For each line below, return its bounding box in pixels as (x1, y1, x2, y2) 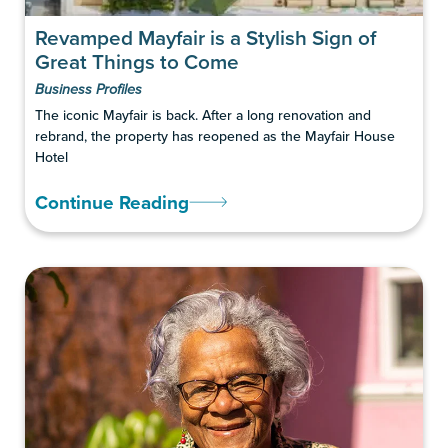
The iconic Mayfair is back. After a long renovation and (35, 104, 371, 125)
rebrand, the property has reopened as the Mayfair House (35, 125, 395, 146)
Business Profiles (35, 80, 142, 98)
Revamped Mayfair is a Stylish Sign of (35, 22, 376, 52)
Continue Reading (35, 187, 189, 216)
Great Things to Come (35, 46, 239, 76)
